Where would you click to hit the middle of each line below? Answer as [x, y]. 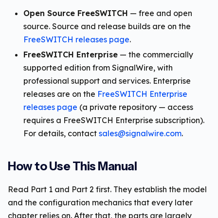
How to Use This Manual [73, 166]
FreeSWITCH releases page [76, 40]
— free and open [160, 13]
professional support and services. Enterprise [107, 81]
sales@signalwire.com [140, 134]
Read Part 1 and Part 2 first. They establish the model [107, 190]
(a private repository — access [135, 107]
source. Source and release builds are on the [107, 27]
